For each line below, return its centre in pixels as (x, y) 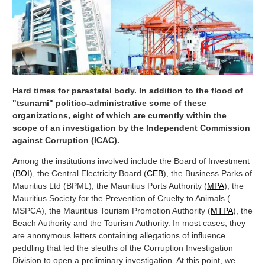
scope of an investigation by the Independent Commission (131, 127)
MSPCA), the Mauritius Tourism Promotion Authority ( (112, 210)
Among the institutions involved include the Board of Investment (131, 161)
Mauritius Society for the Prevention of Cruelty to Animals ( (121, 198)
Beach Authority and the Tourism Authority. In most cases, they (129, 223)
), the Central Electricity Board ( (88, 173)
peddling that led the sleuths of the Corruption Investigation (123, 248)
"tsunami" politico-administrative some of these (109, 103)
